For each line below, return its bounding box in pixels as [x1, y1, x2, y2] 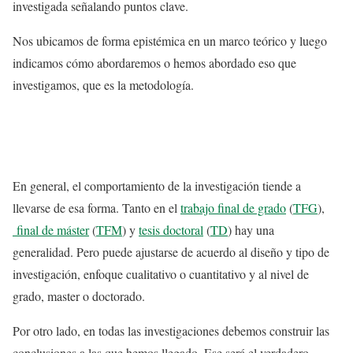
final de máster [13, 221, 89, 239]
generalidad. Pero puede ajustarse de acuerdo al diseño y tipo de [13, 243, 329, 261]
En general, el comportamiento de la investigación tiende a [13, 177, 301, 195]
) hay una [228, 221, 278, 239]
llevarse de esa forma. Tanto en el [13, 199, 180, 217]
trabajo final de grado [180, 199, 286, 217]
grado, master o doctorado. [13, 288, 145, 305]
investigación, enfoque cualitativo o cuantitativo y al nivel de [13, 266, 309, 283]
